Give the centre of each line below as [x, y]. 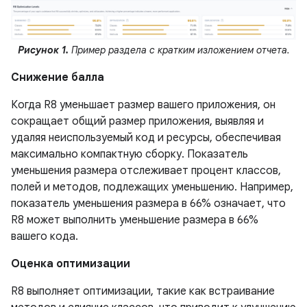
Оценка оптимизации [71, 263]
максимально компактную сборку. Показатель [130, 154]
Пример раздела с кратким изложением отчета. [179, 50]
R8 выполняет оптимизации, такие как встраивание [143, 291]
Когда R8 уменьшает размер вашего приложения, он [143, 105]
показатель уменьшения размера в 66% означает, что [148, 203]
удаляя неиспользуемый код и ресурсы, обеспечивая [146, 137]
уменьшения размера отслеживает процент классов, [146, 170]
